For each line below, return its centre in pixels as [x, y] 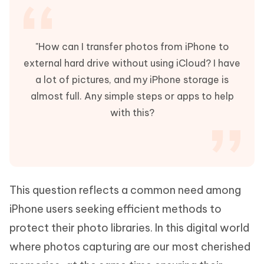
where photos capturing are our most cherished [130, 247]
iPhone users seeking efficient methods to [115, 209]
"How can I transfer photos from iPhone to [132, 47]
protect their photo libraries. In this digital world [129, 228]
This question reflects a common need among [125, 190]
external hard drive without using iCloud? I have [132, 63]
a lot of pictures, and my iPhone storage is [132, 80]
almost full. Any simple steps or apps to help [132, 96]
